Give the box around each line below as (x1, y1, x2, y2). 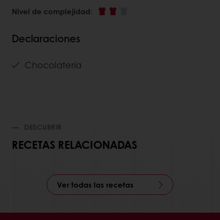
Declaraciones (12, 31, 80, 45)
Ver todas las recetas (57, 179, 134, 190)
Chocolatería (25, 58, 82, 71)
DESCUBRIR (22, 121, 62, 132)
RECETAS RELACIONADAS (12, 136, 137, 152)
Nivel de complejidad (12, 5, 90, 17)
